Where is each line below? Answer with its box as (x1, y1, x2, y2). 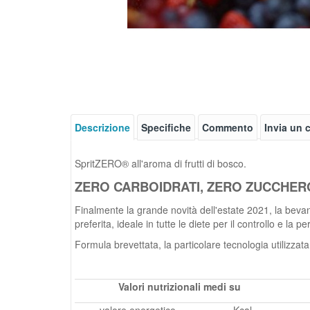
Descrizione (75, 120, 130, 134)
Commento (202, 120, 253, 134)
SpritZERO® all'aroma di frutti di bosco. (75, 156, 246, 170)
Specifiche (141, 120, 191, 134)
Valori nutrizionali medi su (118, 280, 241, 293)
